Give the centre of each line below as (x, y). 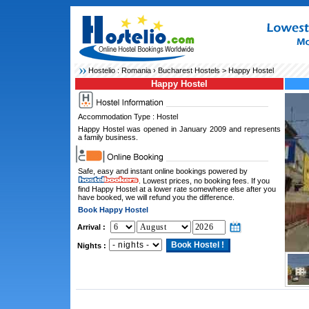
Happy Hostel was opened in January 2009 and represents (179, 129)
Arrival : (91, 227)
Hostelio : (104, 70)
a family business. (108, 137)
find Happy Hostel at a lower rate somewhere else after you (177, 189)
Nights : (91, 246)
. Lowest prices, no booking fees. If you (204, 181)
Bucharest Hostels (189, 70)
